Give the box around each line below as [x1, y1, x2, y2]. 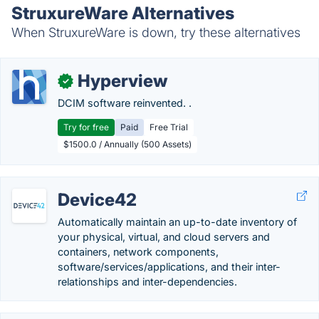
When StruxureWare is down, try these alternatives [11, 25, 300, 40]
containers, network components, [58, 246, 219, 258]
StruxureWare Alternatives [11, 3, 234, 23]
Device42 [58, 189, 137, 210]
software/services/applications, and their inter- [58, 261, 281, 273]
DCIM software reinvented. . [58, 97, 192, 109]
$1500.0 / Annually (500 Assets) [63, 139, 192, 150]
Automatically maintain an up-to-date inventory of [58, 216, 297, 228]
